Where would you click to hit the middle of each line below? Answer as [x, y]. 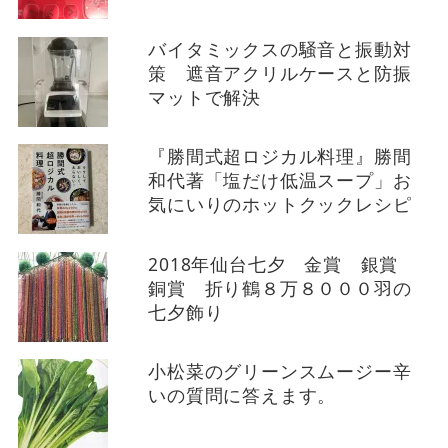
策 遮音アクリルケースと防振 [280, 72]
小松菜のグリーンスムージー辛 [280, 371]
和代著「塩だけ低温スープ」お [280, 180]
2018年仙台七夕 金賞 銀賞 [282, 263]
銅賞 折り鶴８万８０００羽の [280, 287]
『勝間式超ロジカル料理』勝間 [280, 156]
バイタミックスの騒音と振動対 [280, 48]
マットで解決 [204, 96]
